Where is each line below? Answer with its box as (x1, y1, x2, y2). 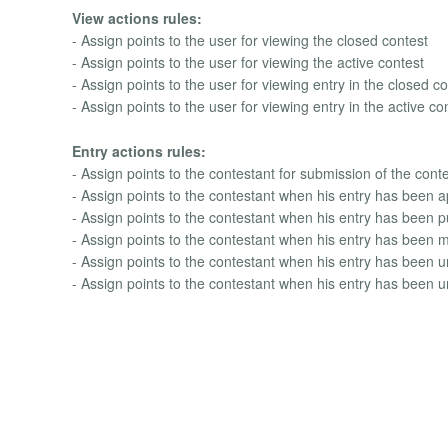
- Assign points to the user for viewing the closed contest (72, 30, 428, 51)
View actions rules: (72, 8, 202, 29)
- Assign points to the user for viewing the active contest (72, 52, 424, 73)
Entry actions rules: (72, 140, 206, 161)
